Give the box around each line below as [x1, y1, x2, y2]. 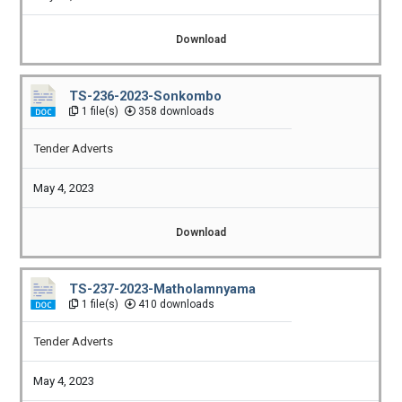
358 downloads [135, 105, 215, 118]
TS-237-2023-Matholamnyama [69, 281, 257, 298]
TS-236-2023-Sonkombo [69, 88, 223, 105]
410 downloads [135, 298, 215, 311]
